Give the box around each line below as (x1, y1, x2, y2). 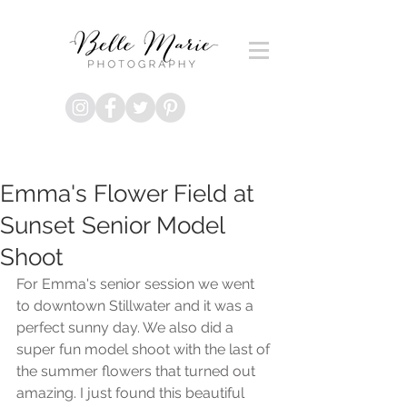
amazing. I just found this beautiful (16, 384, 248, 402)
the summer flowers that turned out (16, 362, 259, 380)
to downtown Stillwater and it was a (16, 297, 257, 314)
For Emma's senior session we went (16, 275, 258, 293)
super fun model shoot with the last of (16, 341, 273, 358)
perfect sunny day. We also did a (16, 319, 237, 336)
